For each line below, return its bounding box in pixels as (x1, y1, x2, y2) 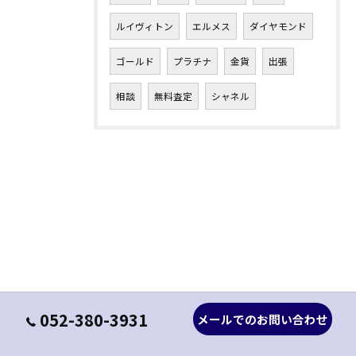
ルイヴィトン (116, 20, 173, 33)
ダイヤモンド (250, 20, 307, 33)
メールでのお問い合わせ (197, 311, 328, 327)
